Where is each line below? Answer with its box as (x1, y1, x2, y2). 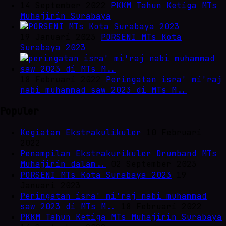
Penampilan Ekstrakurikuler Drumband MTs (20, 148, 217, 159)
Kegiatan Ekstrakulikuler (20, 127, 141, 138)
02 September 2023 (106, 158, 197, 169)
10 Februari (141, 127, 202, 138)
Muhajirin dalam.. (20, 158, 106, 169)
